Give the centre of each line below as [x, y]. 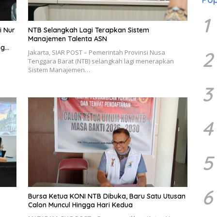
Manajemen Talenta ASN [67, 39]
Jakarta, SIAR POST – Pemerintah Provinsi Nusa [96, 53]
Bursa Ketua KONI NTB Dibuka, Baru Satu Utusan [107, 196]
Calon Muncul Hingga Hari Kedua [80, 205]
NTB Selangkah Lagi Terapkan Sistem [88, 30]
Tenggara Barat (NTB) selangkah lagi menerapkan [101, 61]
